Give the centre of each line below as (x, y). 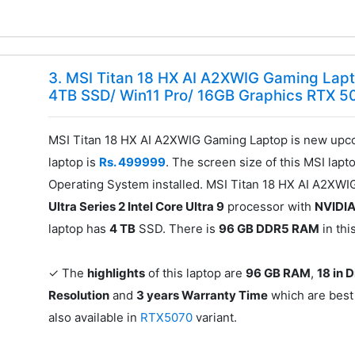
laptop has (79, 229)
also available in (95, 318)
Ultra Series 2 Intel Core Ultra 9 (137, 207)
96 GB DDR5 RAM (269, 229)
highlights (116, 273)
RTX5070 (168, 318)
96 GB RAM (279, 273)
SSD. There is (177, 229)
